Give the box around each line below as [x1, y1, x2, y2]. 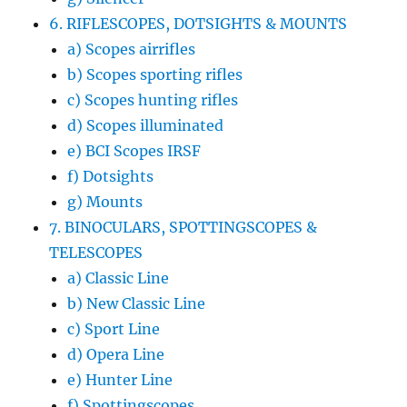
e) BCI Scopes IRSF [67, 141, 202, 160]
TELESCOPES [49, 243, 144, 262]
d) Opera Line [67, 344, 165, 363]
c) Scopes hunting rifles [67, 90, 239, 109]
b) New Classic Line [67, 293, 206, 313]
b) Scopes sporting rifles [67, 65, 243, 84]
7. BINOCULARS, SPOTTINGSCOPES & [49, 217, 318, 236]
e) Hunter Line [67, 370, 174, 389]
